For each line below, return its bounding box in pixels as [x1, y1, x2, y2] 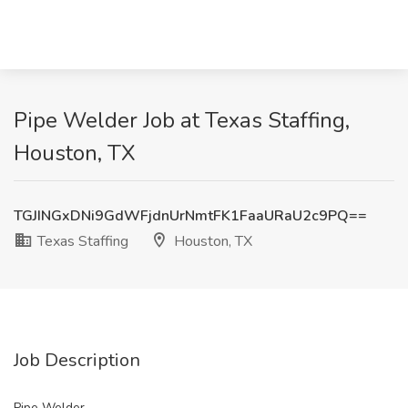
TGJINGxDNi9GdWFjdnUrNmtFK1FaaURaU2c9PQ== [14, 206, 367, 226]
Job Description [14, 348, 140, 372]
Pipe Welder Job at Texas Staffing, [14, 106, 350, 135]
